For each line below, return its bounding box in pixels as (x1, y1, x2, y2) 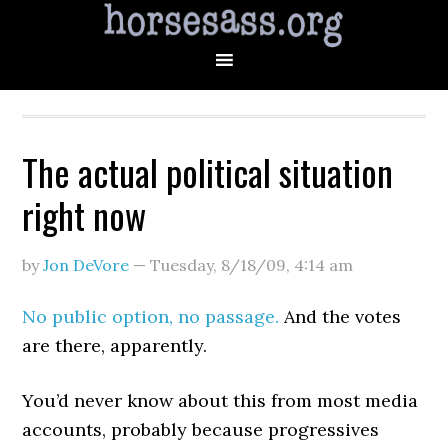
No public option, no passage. (22, 305, 280, 328)
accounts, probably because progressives (22, 418, 380, 441)
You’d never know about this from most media (22, 389, 419, 412)
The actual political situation (22, 145, 394, 198)
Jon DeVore (43, 255, 130, 275)
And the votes (279, 305, 402, 328)
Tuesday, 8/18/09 (150, 255, 287, 275)
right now (22, 188, 147, 241)
